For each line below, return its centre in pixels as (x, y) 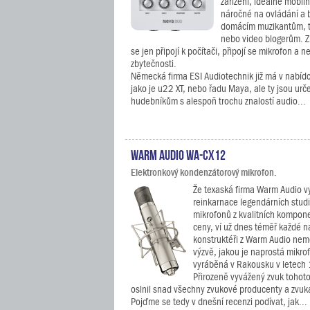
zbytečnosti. (154, 64)
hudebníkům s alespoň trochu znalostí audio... (218, 101)
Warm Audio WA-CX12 (178, 154)
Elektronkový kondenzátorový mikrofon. (204, 172)
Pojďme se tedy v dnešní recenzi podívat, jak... (219, 302)
